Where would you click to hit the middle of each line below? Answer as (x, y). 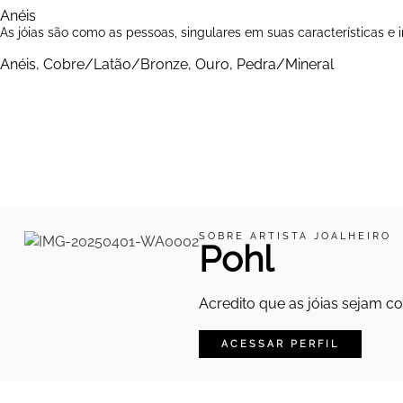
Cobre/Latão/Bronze (116, 64)
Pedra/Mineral (285, 64)
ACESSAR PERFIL (280, 343)
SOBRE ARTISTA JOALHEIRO (295, 235)
